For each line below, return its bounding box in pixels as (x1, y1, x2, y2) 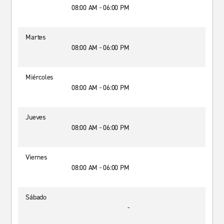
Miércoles (25, 72, 54, 82)
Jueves (25, 112, 46, 122)
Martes (25, 32, 46, 42)
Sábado (25, 192, 46, 202)
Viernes (25, 152, 47, 162)
